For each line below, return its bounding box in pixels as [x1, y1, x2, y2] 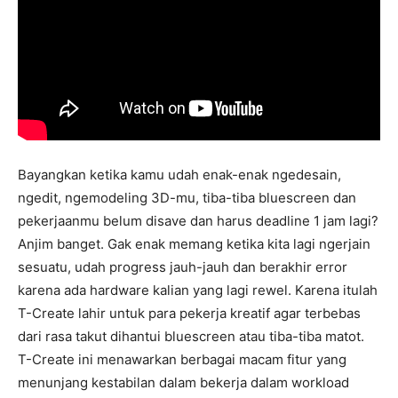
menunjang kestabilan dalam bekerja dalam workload [18, 373, 349, 391]
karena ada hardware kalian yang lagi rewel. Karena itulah [18, 281, 378, 298]
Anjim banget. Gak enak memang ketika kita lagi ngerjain [18, 235, 370, 252]
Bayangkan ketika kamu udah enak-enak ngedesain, [18, 165, 341, 183]
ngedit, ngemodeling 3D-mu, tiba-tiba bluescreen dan [18, 188, 356, 206]
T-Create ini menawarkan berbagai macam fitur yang [18, 350, 346, 368]
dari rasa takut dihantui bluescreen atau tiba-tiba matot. [18, 327, 364, 345]
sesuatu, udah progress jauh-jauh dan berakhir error [18, 258, 347, 275]
